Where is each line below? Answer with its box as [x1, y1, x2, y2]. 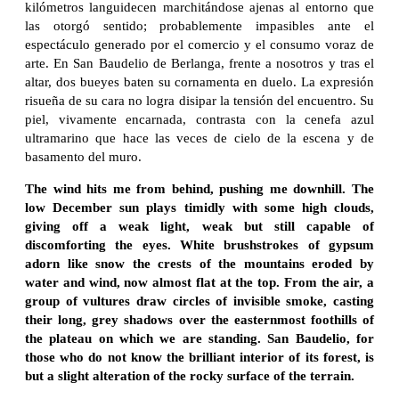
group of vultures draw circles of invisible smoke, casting [25, 293, 374, 308]
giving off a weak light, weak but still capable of [25, 218, 374, 233]
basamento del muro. [25, 149, 142, 164]
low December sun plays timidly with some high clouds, [25, 199, 374, 215]
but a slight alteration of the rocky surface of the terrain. [25, 368, 354, 383]
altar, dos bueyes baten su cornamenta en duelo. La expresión [25, 74, 374, 89]
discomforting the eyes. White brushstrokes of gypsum [25, 237, 374, 252]
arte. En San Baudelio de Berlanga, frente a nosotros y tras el [25, 55, 374, 70]
